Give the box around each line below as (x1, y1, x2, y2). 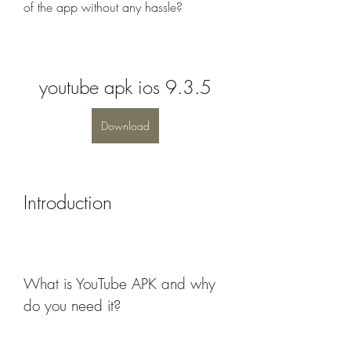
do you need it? (24, 295, 121, 316)
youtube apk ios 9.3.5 (39, 74, 212, 100)
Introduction (24, 190, 112, 215)
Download (101, 118, 150, 133)
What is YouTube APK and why (24, 273, 215, 294)
